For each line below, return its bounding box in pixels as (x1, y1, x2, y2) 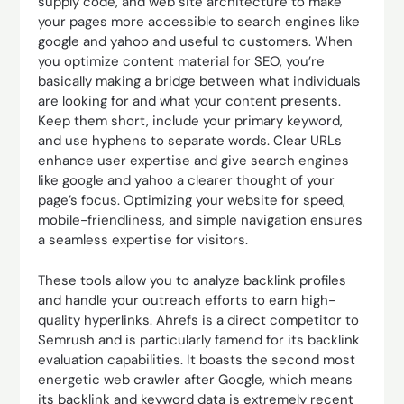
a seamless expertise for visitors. (38, 231, 249, 249)
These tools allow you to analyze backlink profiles (38, 271, 347, 289)
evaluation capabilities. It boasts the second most (38, 350, 356, 369)
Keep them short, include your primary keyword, (38, 112, 344, 130)
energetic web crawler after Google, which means (38, 370, 353, 389)
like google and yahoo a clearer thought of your (38, 171, 335, 189)
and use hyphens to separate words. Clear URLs (38, 132, 343, 150)
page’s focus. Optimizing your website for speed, (38, 191, 346, 209)
